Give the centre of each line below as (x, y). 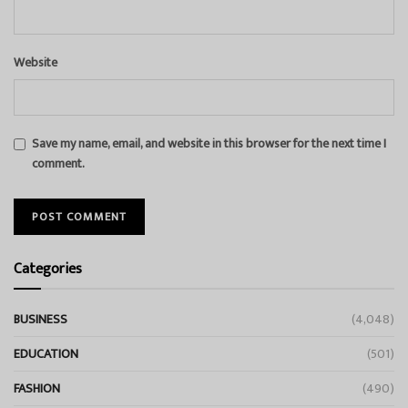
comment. (58, 163)
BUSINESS (41, 319)
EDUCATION (46, 353)
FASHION (37, 388)
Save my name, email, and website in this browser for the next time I (209, 143)
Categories (48, 269)
